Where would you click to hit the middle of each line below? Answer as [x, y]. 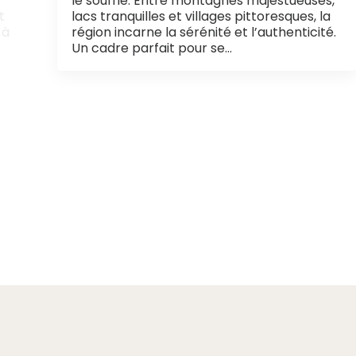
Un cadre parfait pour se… [152, 48]
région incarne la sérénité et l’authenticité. [204, 32]
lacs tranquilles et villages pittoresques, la [201, 16]
